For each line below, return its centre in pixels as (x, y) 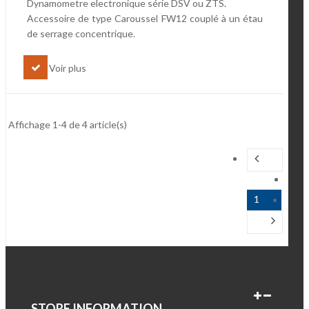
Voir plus (68, 68)
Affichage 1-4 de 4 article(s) (68, 125)
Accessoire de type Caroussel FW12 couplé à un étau (145, 19)
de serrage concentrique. (81, 34)
